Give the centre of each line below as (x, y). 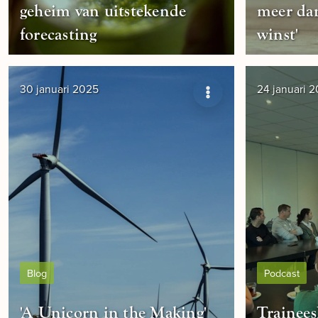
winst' (278, 34)
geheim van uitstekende (103, 11)
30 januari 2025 (59, 89)
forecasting (59, 34)
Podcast (282, 273)
